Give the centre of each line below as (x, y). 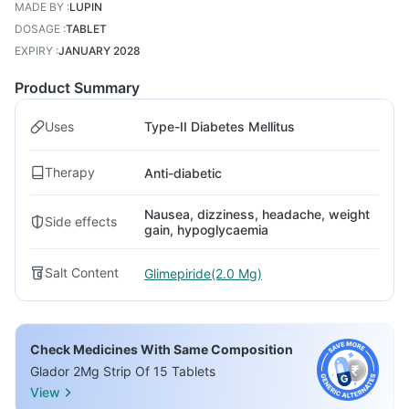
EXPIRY (34, 51)
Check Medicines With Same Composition (162, 349)
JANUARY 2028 (100, 51)
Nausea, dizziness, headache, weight (257, 214)
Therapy (70, 172)
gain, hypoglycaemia (206, 230)
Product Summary (77, 88)
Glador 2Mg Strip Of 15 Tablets (123, 371)
